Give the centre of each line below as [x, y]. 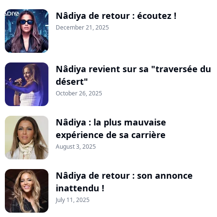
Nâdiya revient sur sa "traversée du [133, 69]
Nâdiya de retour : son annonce [124, 176]
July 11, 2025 [73, 200]
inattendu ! [80, 188]
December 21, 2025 [82, 28]
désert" [72, 82]
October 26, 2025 [79, 93]
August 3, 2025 [76, 147]
